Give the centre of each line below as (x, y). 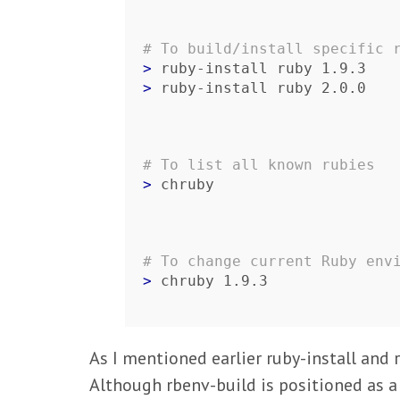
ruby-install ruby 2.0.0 (263, 88)
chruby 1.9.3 (214, 281)
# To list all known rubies (259, 165)
